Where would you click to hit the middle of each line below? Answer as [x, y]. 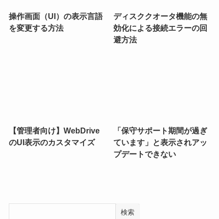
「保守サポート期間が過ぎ [161, 131]
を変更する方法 [36, 28]
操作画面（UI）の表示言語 [55, 16]
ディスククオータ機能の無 [161, 16]
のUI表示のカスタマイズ [52, 142]
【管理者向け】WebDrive [54, 131]
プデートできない [145, 154]
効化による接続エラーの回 [161, 28]
